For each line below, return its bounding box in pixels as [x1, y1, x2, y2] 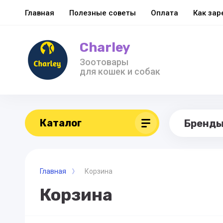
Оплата [151, 8, 178, 17]
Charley [80, 39, 130, 55]
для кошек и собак [80, 66, 160, 77]
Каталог [40, 116, 82, 129]
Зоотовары [80, 56, 128, 67]
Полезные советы [69, 8, 136, 17]
